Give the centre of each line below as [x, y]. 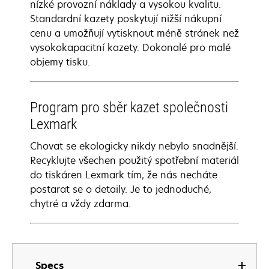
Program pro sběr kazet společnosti [129, 107]
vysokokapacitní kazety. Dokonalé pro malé [130, 47]
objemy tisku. [60, 62]
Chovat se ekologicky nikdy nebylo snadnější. [134, 146]
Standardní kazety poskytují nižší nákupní [126, 19]
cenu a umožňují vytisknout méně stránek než [134, 33]
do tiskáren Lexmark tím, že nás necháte [124, 175]
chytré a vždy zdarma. [80, 204]
